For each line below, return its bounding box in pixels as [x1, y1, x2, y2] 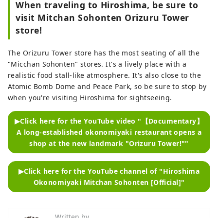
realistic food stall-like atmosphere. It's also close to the [8, 71, 201, 80]
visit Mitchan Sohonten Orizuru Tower [16, 12, 190, 24]
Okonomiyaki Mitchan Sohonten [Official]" [33, 178, 185, 187]
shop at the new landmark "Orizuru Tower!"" [29, 139, 189, 148]
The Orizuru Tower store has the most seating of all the [8, 48, 200, 58]
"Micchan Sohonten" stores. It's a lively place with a [8, 59, 187, 69]
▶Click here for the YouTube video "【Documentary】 [14, 116, 204, 126]
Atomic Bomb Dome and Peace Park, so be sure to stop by [8, 82, 207, 91]
